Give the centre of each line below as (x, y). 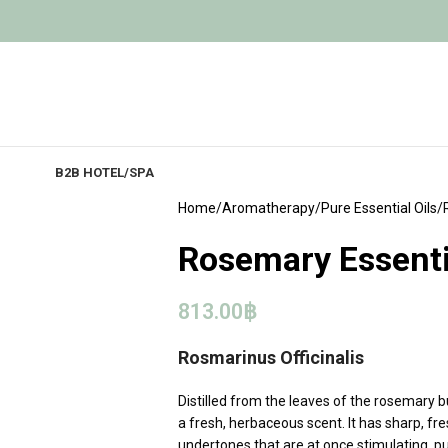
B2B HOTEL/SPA (104, 172)
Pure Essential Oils (378, 208)
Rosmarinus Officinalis (270, 357)
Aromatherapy (268, 208)
